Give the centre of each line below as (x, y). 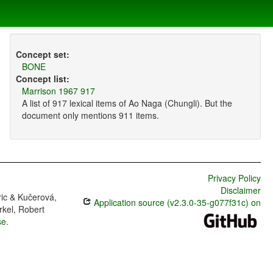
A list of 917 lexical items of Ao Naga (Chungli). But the (127, 103)
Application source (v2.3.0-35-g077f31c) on (176, 203)
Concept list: (42, 79)
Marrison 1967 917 (58, 91)
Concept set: (42, 55)
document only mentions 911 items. (90, 115)
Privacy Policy (234, 178)
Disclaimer (240, 190)
